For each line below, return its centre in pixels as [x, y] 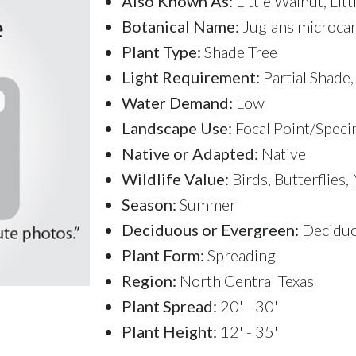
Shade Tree [239, 51]
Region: [149, 280]
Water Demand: [177, 102]
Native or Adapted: [190, 153]
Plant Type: [161, 51]
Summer [206, 204]
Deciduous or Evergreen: [210, 229]
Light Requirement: [191, 77]
